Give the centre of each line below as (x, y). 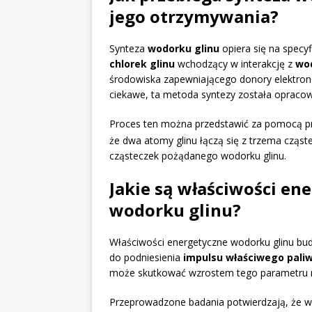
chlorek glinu (142, 64)
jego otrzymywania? (194, 17)
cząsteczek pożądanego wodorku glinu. (198, 155)
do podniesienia (146, 257)
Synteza (128, 49)
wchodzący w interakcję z (235, 64)
